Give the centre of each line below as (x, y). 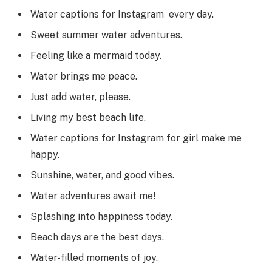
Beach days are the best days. (97, 237)
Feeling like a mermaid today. (96, 56)
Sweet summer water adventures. (106, 35)
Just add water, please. (80, 97)
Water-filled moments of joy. (94, 258)
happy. (45, 155)
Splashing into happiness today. (101, 217)
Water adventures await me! (93, 196)
